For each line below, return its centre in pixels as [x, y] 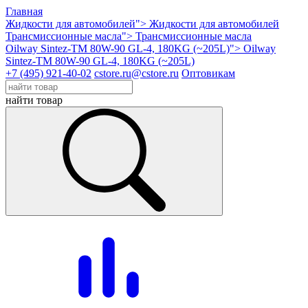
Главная [24, 11]
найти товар [34, 100]
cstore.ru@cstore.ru [136, 73]
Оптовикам [208, 73]
